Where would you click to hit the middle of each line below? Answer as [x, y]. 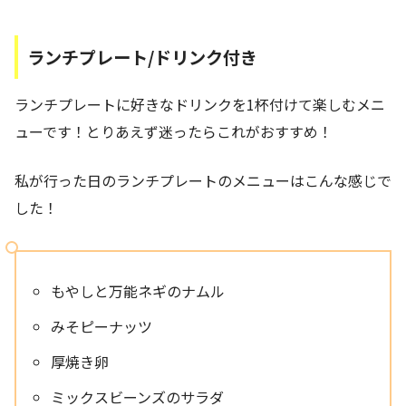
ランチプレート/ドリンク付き [142, 57]
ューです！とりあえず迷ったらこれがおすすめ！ [174, 132]
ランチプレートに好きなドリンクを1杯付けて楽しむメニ [200, 105]
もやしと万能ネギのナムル [138, 291]
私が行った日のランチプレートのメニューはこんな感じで [203, 181]
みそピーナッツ [102, 327]
